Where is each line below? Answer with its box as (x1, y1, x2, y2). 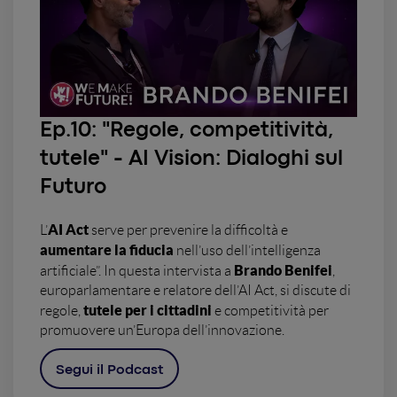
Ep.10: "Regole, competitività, (40, 121, 333, 141)
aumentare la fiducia (40, 242, 174, 259)
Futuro (40, 178, 106, 198)
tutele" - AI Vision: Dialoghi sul (40, 150, 343, 169)
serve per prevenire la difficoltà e (89, 222, 288, 238)
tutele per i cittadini (83, 302, 212, 319)
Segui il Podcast (56, 364, 163, 378)
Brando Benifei (231, 262, 332, 279)
